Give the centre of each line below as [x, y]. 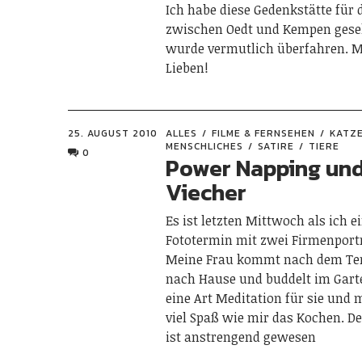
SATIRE [276, 146]
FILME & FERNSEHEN [264, 133]
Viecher [206, 192]
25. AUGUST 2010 [113, 133]
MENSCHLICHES [205, 146]
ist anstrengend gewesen [241, 337]
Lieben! [187, 67]
